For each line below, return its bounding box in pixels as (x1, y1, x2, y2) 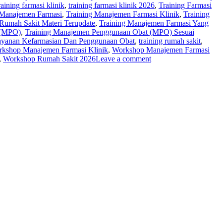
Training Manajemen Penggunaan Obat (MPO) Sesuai (25, 27, 194, 36)
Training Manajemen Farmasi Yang (99, 18, 209, 27)
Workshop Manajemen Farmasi (112, 45, 210, 54)
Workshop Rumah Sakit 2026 (3, 54, 96, 63)
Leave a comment (96, 54, 151, 63)
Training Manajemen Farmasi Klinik (66, 9, 179, 18)
